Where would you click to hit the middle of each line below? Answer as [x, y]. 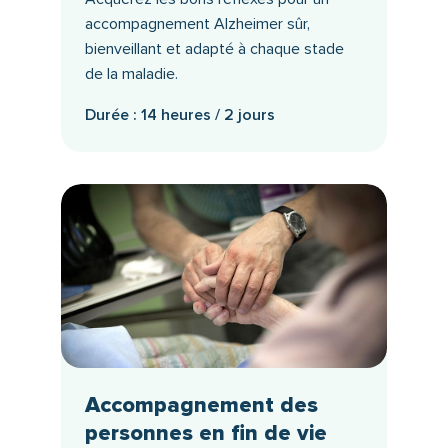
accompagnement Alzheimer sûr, [197, 23]
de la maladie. [131, 73]
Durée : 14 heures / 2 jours [179, 114]
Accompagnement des [201, 406]
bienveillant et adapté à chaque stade [214, 48]
